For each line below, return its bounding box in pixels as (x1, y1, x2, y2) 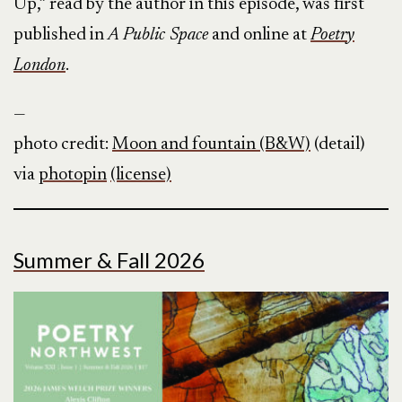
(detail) (310, 135, 365, 153)
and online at (208, 25, 310, 44)
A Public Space (108, 25, 208, 44)
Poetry (310, 25, 354, 44)
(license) (110, 165, 171, 184)
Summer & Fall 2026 (13, 246, 205, 273)
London (13, 56, 66, 74)
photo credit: (13, 135, 112, 153)
